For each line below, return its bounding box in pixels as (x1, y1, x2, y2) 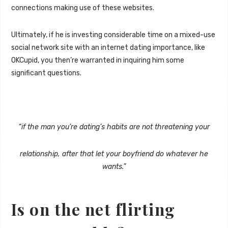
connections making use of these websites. (11, 4, 154, 13)
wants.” (102, 162, 126, 172)
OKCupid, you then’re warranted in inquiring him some (11, 56, 184, 65)
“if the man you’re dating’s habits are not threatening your (18, 123, 210, 132)
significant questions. (11, 69, 81, 78)
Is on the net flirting (11, 198, 176, 220)
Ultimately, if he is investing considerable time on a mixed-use (11, 31, 215, 40)
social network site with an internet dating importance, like (11, 43, 205, 52)
